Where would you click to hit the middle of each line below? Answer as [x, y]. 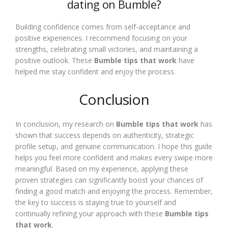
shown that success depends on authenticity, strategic [105, 135]
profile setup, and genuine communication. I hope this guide [114, 146]
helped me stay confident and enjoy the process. [95, 72]
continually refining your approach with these [90, 213]
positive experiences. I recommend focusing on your [101, 38]
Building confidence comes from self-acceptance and [103, 27]
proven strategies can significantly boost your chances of [109, 180]
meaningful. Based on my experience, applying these [102, 169]
